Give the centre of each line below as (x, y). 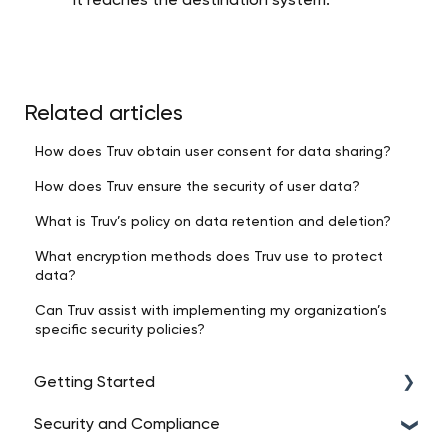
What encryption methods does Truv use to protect (209, 256)
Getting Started (94, 383)
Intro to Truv (101, 425)
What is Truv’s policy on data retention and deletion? (213, 221)
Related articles (103, 113)
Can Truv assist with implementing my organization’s (211, 310)
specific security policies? (120, 329)
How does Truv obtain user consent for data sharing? (213, 151)
